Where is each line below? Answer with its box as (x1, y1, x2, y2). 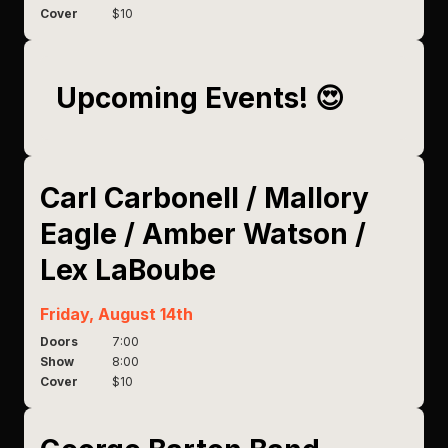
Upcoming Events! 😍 (56, 81, 344, 115)
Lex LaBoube (40, 253, 216, 287)
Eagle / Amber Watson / (40, 217, 366, 251)
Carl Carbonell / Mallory (40, 181, 369, 215)
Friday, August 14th (40, 304, 193, 324)
